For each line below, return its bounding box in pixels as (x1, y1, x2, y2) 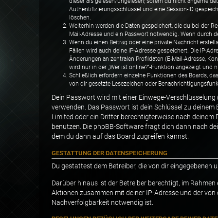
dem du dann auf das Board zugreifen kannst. (52, 132, 189, 141)
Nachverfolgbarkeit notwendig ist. (52, 198, 153, 207)
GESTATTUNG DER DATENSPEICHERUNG (52, 149, 167, 157)
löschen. (69, 14, 91, 21)
